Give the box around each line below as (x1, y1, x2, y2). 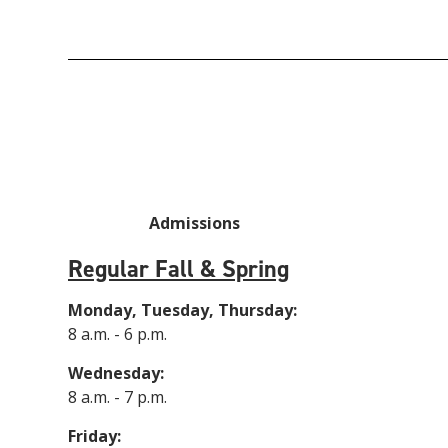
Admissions (149, 212, 241, 235)
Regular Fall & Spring (68, 253, 289, 286)
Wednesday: (68, 362, 164, 385)
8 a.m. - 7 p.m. (68, 386, 167, 409)
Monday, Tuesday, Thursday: (68, 299, 297, 322)
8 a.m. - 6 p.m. (68, 323, 167, 346)
